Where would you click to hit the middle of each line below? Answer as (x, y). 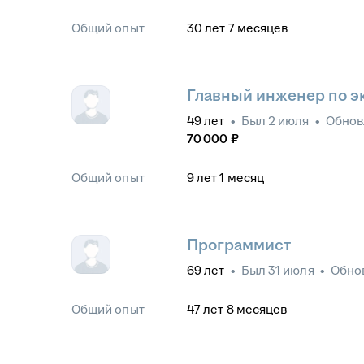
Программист (239, 245)
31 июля (291, 270)
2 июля (289, 121)
